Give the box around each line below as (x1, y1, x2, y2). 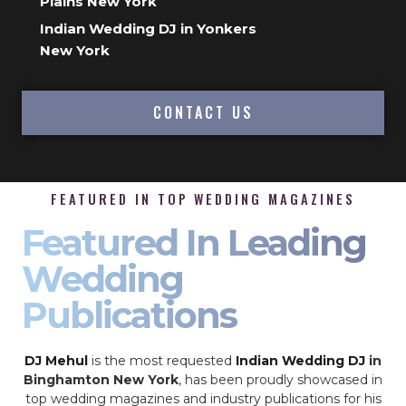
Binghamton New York (24, 371, 179, 388)
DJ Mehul (24, 352, 88, 369)
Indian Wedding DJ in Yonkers (40, 19, 256, 37)
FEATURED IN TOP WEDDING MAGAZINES (51, 188, 355, 208)
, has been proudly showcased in (179, 371, 382, 388)
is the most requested (88, 352, 236, 369)
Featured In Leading (22, 219, 366, 265)
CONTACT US (152, 101, 254, 123)
